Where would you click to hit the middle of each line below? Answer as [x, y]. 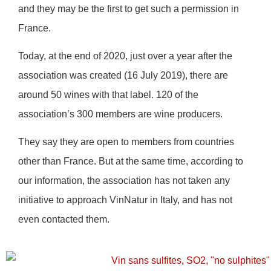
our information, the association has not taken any [124, 181]
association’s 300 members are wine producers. [120, 114]
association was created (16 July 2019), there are [123, 75]
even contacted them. [64, 220]
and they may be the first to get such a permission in [129, 8]
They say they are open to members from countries [126, 142]
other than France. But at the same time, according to [131, 162]
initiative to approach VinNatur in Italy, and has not [125, 200]
